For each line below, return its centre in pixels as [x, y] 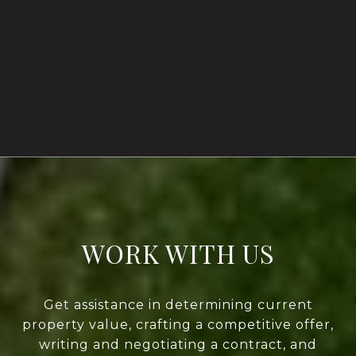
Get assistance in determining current [178, 305]
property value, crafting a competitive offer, [178, 325]
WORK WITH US [178, 253]
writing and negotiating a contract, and [178, 345]
